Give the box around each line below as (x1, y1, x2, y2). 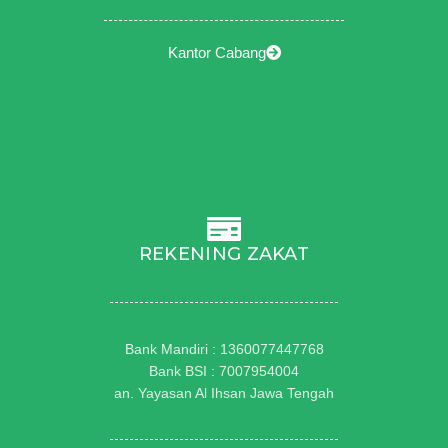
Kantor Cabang (167, 44, 266, 62)
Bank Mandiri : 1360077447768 (124, 341, 324, 358)
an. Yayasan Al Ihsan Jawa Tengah (114, 385, 334, 402)
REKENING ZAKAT (138, 243, 310, 266)
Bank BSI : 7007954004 (149, 363, 299, 380)
